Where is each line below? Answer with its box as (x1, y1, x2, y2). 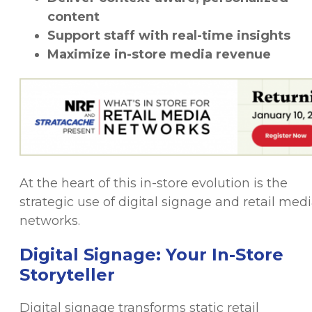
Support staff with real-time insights (47, 28, 290, 44)
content (47, 9, 100, 25)
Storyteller (19, 264, 115, 285)
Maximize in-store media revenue (47, 47, 271, 63)
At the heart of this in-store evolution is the (19, 175, 288, 191)
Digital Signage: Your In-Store (19, 244, 283, 265)
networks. (19, 212, 80, 228)
